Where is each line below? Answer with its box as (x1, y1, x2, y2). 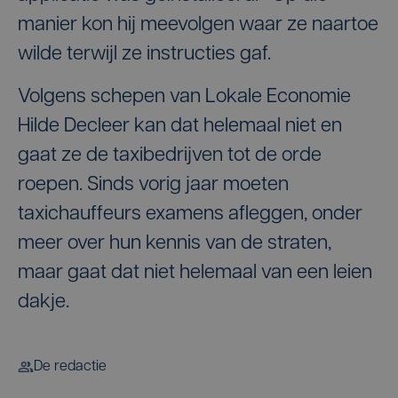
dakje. (18, 292, 69, 313)
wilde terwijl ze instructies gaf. (18, 44, 271, 65)
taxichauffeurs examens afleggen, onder (18, 204, 362, 225)
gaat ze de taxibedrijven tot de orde (18, 146, 322, 166)
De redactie (34, 360, 107, 374)
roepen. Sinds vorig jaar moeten (18, 175, 289, 195)
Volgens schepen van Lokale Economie (18, 87, 351, 107)
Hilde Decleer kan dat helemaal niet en (18, 116, 342, 137)
